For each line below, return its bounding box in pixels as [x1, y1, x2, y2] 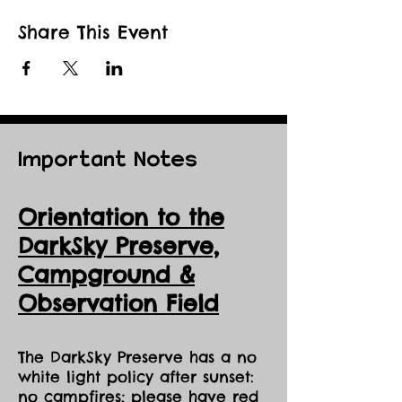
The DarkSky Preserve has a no [18, 346, 257, 367]
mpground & [49, 259, 195, 289]
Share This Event [18, 20, 168, 43]
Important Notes [18, 145, 197, 170]
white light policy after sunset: [18, 366, 254, 387]
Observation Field [18, 288, 219, 318]
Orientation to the [18, 202, 224, 232]
